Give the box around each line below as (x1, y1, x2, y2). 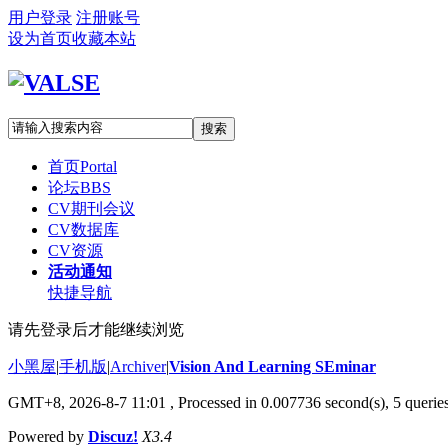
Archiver (110, 357, 166, 375)
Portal (80, 157, 117, 175)
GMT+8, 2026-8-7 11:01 (8, 393, 166, 411)
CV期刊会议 (48, 199, 135, 217)
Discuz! (88, 427, 138, 445)
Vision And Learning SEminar (169, 357, 376, 375)
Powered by (8, 427, 88, 445)
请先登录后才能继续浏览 (8, 320, 184, 338)
